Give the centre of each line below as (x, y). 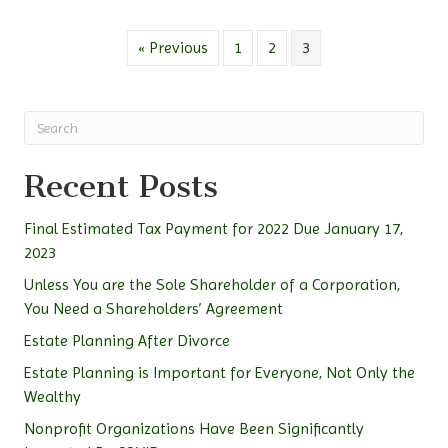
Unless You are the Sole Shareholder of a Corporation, (212, 285)
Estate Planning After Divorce (127, 341)
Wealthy (52, 397)
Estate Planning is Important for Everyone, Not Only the (219, 373)
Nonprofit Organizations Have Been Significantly (194, 429)
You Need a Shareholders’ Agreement (153, 309)
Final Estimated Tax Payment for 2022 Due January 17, (213, 229)
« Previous (173, 48)
